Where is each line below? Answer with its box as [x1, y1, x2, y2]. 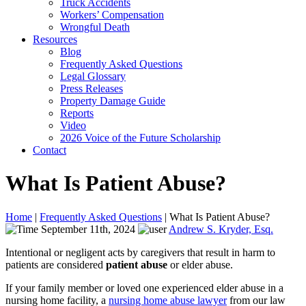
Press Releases [60, 83, 123, 94]
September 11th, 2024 [38, 223, 135, 235]
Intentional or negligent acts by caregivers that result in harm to [5, 246, 275, 258]
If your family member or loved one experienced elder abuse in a [5, 281, 283, 294]
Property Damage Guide [60, 95, 165, 107]
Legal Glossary [60, 70, 126, 82]
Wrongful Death [60, 21, 130, 33]
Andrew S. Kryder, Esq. [169, 223, 273, 235]
